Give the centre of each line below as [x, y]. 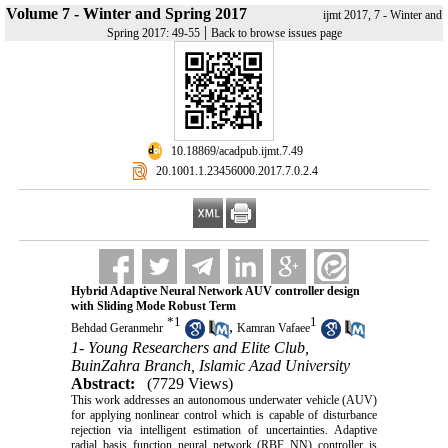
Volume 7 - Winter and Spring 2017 [126, 13]
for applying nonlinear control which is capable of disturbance [224, 414]
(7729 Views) [189, 383]
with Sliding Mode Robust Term [153, 306]
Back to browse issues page [276, 33]
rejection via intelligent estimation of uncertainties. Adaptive [224, 429]
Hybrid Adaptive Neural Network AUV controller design [215, 291]
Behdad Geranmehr [116, 328]
